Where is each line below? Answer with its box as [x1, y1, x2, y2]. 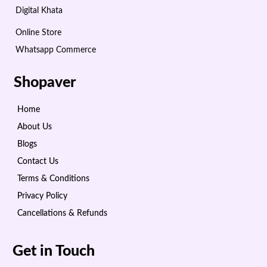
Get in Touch [13, 243, 95, 259]
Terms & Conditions [17, 174, 89, 183]
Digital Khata [15, 6, 63, 15]
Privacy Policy [17, 191, 67, 200]
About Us [17, 122, 52, 131]
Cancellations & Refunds [17, 209, 107, 218]
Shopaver [14, 74, 76, 90]
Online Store [15, 28, 61, 37]
